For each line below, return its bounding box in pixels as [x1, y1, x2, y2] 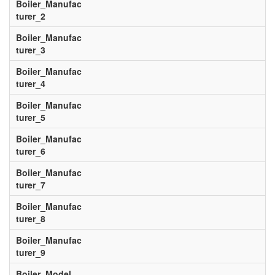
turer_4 [15, 77, 45, 90]
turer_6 [15, 145, 45, 157]
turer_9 [15, 246, 45, 258]
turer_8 [15, 212, 45, 225]
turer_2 [15, 10, 45, 22]
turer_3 [15, 44, 45, 56]
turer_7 [15, 179, 45, 191]
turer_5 [15, 111, 45, 123]
